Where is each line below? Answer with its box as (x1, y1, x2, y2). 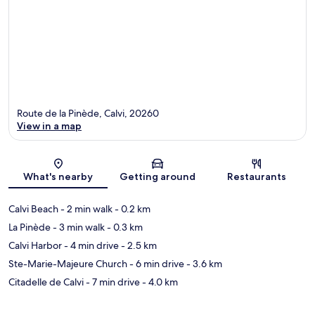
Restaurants (227, 170, 287, 184)
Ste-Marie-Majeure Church (8, 257, 127, 271)
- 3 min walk (51, 221, 105, 234)
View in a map (17, 120, 82, 133)
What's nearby (23, 170, 94, 184)
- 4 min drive (62, 239, 119, 252)
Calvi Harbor (8, 239, 62, 252)
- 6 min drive (127, 257, 184, 271)
